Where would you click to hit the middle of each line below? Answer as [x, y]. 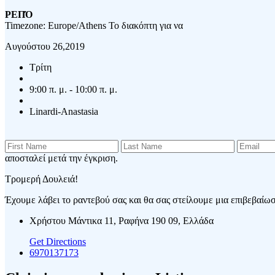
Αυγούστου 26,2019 [45, 46]
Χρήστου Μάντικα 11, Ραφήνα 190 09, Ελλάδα [122, 220]
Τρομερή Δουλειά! [41, 179]
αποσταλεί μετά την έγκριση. [61, 158]
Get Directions [58, 241]
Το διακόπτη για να [146, 25]
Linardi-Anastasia [64, 111]
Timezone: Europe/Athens [57, 25]
